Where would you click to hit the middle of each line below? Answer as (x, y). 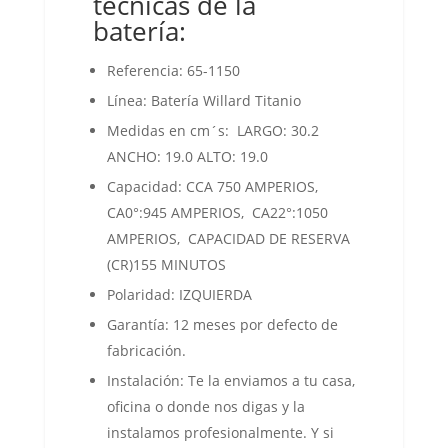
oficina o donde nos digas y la (205, 406)
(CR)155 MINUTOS (166, 264)
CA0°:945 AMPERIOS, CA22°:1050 (217, 212)
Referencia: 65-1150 (173, 70)
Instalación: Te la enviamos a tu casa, (230, 380)
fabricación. (146, 350)
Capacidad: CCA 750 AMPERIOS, (212, 186)
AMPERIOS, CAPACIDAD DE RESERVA (228, 238)
